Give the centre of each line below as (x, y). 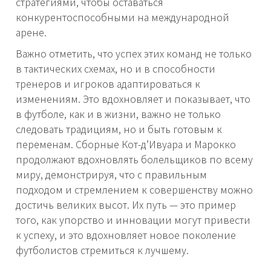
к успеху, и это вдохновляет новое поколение (126, 235)
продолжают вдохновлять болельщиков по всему (134, 159)
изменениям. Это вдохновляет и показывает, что (133, 99)
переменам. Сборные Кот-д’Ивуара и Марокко (126, 144)
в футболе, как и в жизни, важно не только (118, 114)
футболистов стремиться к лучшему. (102, 250)
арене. (31, 32)
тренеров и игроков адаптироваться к (108, 84)
